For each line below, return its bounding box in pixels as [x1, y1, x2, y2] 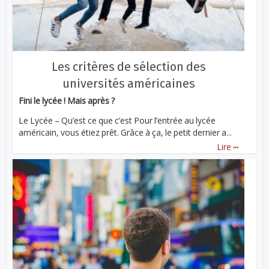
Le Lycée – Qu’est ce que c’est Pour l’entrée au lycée [19, 115, 216, 127]
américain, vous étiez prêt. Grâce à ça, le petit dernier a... [19, 127, 232, 139]
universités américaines [62, 76, 195, 91]
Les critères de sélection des [51, 59, 206, 74]
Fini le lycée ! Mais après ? [19, 95, 115, 107]
